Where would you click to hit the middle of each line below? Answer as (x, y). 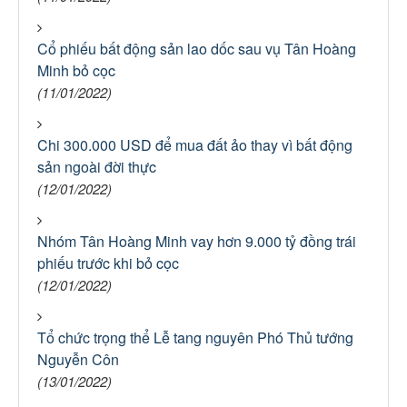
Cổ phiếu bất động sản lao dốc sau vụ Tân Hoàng (197, 49)
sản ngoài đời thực (97, 167)
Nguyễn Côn (78, 359)
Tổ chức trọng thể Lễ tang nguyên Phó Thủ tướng (195, 338)
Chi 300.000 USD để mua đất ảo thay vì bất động (195, 145)
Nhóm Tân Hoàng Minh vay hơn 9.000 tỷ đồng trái (197, 241)
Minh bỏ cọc (76, 70)
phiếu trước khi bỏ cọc (108, 263)
